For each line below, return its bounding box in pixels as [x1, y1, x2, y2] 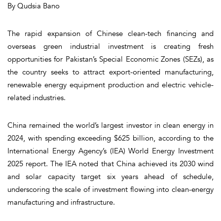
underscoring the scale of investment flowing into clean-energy [7, 184, 214, 194]
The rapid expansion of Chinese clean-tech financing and [7, 28, 214, 38]
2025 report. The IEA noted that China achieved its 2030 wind [7, 158, 214, 169]
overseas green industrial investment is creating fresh [7, 41, 214, 51]
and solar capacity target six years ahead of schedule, [7, 171, 214, 182]
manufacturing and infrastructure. [7, 197, 115, 207]
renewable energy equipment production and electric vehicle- [7, 79, 214, 90]
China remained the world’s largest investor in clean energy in [7, 120, 214, 130]
